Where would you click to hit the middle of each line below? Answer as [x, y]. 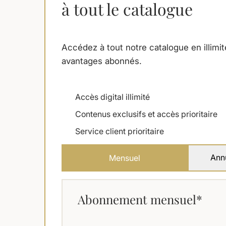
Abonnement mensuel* [140, 200]
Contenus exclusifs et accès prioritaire [146, 114]
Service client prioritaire [120, 131]
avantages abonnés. [102, 61]
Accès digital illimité [112, 97]
